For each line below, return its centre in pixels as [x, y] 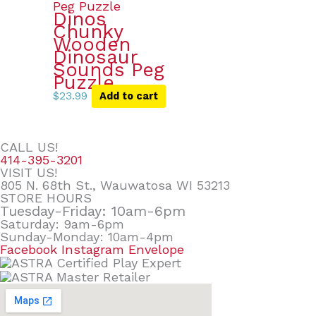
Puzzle [83, 83]
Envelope [156, 250]
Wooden [91, 45]
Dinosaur [95, 57]
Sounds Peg [108, 70]
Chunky [87, 32]
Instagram [93, 250]
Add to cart [128, 96]
